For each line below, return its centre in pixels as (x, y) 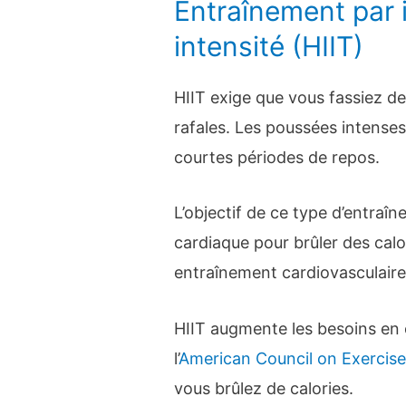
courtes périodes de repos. (277, 157)
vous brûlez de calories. (264, 389)
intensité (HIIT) (269, 46)
